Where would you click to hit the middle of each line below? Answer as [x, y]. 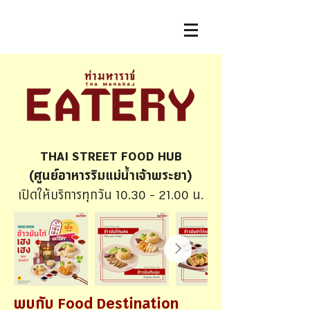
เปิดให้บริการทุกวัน [67, 196]
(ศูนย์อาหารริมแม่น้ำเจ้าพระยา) [111, 176]
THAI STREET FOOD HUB [111, 157]
